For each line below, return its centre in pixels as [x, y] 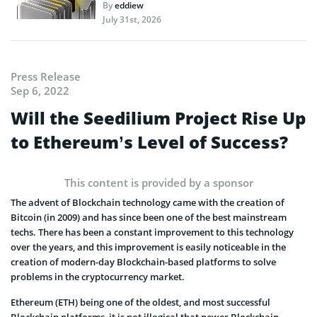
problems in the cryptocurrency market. [98, 277]
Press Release [46, 77]
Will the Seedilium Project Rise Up [158, 118]
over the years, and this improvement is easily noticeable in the [148, 247]
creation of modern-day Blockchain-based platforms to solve [143, 262]
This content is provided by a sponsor [158, 183]
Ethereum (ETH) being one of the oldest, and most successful [140, 302]
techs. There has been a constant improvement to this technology [152, 232]
